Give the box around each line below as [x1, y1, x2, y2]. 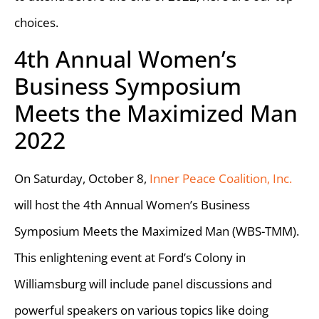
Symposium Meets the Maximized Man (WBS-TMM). [14, 222, 299, 239]
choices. [14, 14, 58, 31]
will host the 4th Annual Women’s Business [14, 196, 250, 213]
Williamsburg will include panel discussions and [14, 275, 272, 292]
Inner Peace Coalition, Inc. [150, 169, 292, 187]
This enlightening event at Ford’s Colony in [14, 249, 246, 266]
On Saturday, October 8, [14, 169, 150, 187]
